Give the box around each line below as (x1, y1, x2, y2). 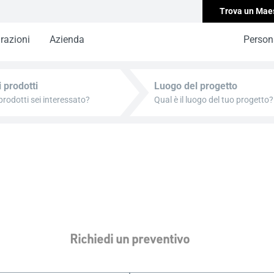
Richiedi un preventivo (70, 230, 190, 246)
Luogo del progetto (154, 80, 237, 92)
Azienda (50, 34, 84, 45)
